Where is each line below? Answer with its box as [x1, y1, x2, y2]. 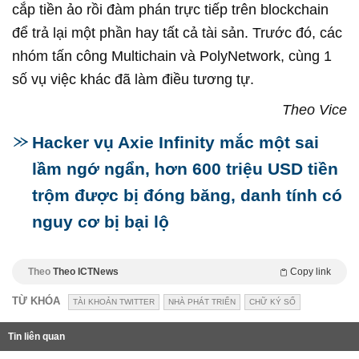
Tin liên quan [8, 330, 65, 342]
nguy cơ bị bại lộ [32, 212, 169, 231]
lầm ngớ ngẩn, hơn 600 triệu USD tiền [32, 159, 338, 178]
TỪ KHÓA [12, 294, 60, 307]
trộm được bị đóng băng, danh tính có [32, 185, 342, 204]
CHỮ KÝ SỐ [249, 296, 296, 306]
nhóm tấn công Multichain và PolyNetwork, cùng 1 [12, 47, 332, 64]
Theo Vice [282, 101, 347, 118]
